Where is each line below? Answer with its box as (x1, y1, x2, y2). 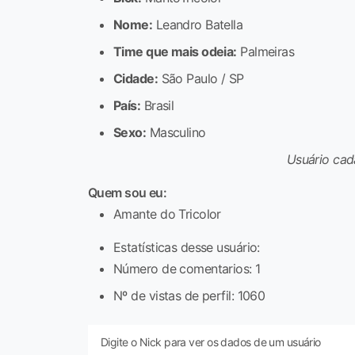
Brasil (140, 97, 174, 114)
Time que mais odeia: (113, 44, 237, 60)
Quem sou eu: (88, 185, 167, 201)
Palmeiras (236, 44, 295, 60)
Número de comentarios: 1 (113, 261, 261, 277)
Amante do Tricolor (113, 206, 221, 223)
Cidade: (113, 71, 158, 87)
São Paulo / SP (158, 71, 244, 87)
